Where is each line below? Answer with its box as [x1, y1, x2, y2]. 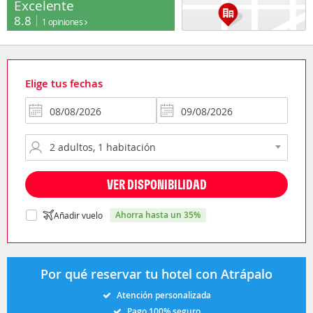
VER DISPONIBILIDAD [106, 175, 207, 193]
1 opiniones [41, 15, 85, 27]
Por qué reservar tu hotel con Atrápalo [41, 265, 272, 282]
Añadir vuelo [54, 209, 103, 221]
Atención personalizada [116, 289, 211, 301]
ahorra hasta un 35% [121, 208, 201, 221]
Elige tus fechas [25, 75, 103, 91]
